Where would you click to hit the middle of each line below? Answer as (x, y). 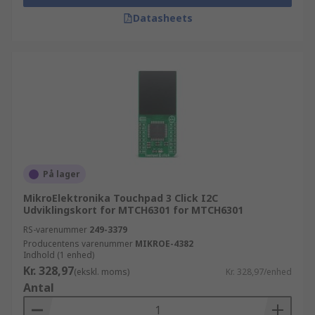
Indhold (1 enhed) (59, 255)
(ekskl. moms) (102, 272)
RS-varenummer (55, 230)
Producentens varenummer (78, 244)
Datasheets (162, 18)
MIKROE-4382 (164, 244)
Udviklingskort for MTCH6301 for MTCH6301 (133, 210)
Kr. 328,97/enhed (259, 272)
